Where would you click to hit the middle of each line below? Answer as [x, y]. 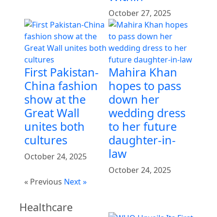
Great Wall [52, 113]
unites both [54, 126]
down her [134, 99]
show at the [55, 99]
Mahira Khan [143, 72]
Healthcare [46, 207]
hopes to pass [145, 85]
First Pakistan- [62, 72]
